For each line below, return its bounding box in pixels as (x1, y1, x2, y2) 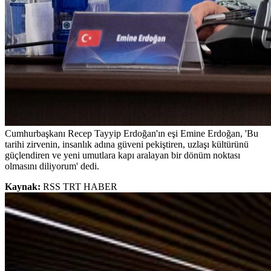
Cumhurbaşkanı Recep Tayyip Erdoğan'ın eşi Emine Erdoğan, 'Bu (5, 128, 258, 139)
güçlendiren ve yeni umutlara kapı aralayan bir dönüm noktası (5, 149, 240, 160)
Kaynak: (5, 181, 43, 192)
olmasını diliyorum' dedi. (5, 160, 99, 171)
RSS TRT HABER (43, 181, 117, 192)
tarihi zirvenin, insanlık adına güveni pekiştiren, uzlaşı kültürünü (5, 139, 249, 149)
